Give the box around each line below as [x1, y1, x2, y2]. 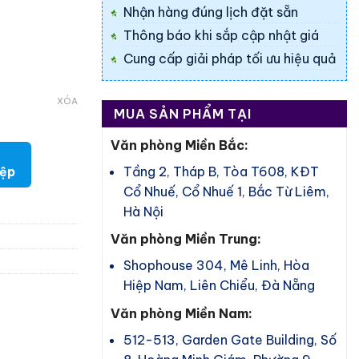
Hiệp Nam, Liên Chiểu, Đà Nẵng [123, 277, 315, 294]
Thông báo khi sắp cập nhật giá [123, 26, 319, 43]
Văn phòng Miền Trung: [111, 231, 261, 248]
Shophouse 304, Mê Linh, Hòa [123, 257, 309, 274]
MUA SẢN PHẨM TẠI [114, 105, 252, 122]
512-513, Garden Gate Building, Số [123, 331, 337, 348]
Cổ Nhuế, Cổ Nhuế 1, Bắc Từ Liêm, [123, 183, 329, 200]
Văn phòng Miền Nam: [111, 305, 252, 321]
